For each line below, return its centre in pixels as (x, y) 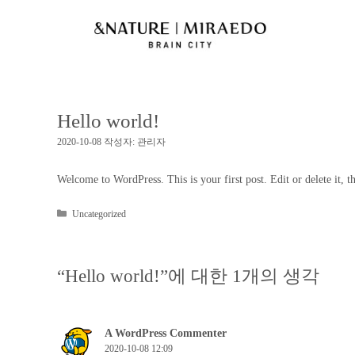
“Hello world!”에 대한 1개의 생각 (188, 276)
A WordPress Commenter (166, 333)
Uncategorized (99, 214)
